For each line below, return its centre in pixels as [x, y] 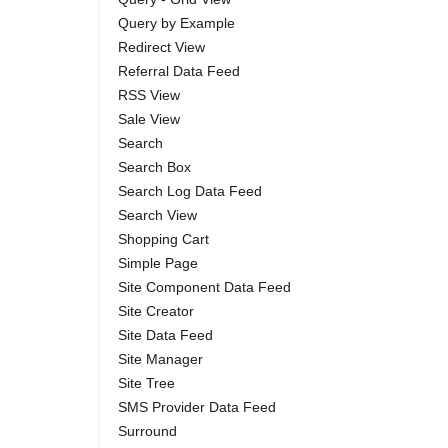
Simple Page [158, 263]
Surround [147, 431]
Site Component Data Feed [204, 287]
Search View [157, 215]
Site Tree [146, 383]
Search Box [154, 167]
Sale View [149, 119]
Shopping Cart [163, 239]
